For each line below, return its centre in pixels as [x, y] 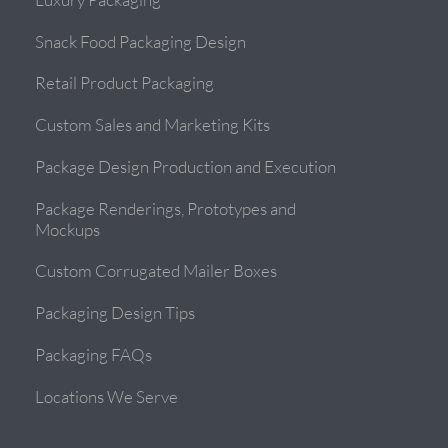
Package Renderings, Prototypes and [166, 208]
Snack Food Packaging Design [141, 41]
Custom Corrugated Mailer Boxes [156, 271]
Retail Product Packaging [125, 83]
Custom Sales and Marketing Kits [153, 125]
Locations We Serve [107, 397]
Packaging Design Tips [115, 313]
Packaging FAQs [94, 355]
